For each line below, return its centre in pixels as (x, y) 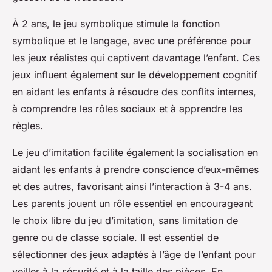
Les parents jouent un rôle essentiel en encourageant (132, 203)
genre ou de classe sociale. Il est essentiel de (115, 237)
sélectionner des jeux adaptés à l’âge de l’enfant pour (134, 254)
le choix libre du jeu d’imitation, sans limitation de (125, 220)
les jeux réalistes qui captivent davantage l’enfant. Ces (136, 57)
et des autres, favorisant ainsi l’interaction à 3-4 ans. (132, 186)
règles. (29, 125)
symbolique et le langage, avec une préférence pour (132, 40)
